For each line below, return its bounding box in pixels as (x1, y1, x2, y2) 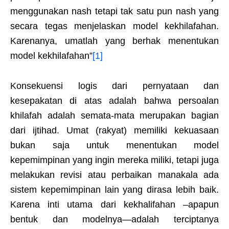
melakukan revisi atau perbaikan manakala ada (10, 170, 219, 180)
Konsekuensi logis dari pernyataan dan (10, 81, 219, 91)
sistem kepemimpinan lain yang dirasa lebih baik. (10, 185, 219, 195)
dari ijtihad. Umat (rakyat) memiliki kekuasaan (10, 125, 219, 136)
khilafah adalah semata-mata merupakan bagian (10, 110, 219, 121)
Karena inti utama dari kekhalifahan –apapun (10, 199, 219, 210)
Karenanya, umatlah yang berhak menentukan (10, 36, 219, 47)
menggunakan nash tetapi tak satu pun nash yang (10, 6, 219, 17)
